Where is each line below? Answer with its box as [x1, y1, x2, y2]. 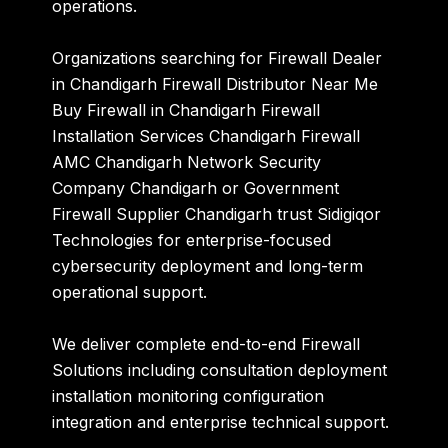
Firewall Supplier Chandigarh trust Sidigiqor [52, 203, 382, 224]
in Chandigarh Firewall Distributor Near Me [52, 73, 379, 94]
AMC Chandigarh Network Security [52, 151, 322, 172]
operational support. [52, 281, 208, 302]
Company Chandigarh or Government [52, 177, 340, 198]
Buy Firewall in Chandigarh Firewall [52, 99, 321, 120]
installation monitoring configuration [52, 385, 325, 406]
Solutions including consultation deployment [52, 359, 388, 380]
